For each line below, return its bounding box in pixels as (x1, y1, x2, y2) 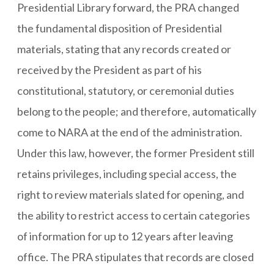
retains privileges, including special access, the (17, 166, 237, 180)
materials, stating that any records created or (17, 42, 231, 56)
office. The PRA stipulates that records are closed (17, 250, 254, 264)
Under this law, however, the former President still (17, 146, 254, 160)
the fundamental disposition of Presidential (17, 21, 222, 35)
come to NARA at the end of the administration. (17, 125, 242, 139)
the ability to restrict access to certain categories (17, 208, 250, 222)
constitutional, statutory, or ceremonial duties (17, 83, 234, 97)
